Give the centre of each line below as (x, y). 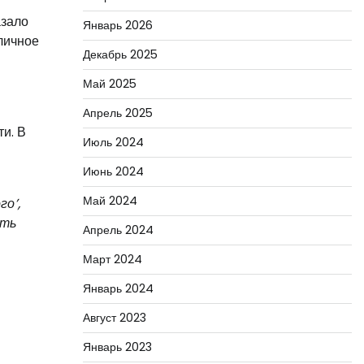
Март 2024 (112, 259)
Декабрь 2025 (120, 54)
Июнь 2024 (113, 171)
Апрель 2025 (117, 113)
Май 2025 (109, 84)
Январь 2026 (117, 25)
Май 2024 (110, 201)
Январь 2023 (117, 347)
